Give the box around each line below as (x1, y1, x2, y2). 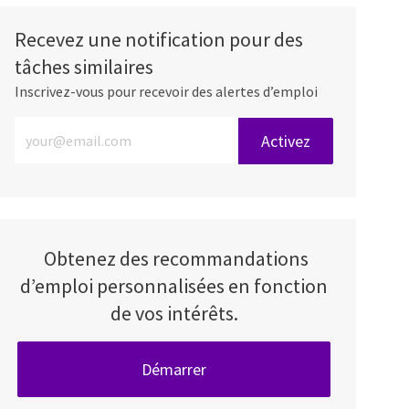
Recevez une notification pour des (15, 26, 304, 53)
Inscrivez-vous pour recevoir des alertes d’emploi (15, 82, 319, 101)
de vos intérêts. (110, 300, 238, 327)
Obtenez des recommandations (44, 246, 309, 272)
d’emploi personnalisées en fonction (20, 273, 329, 299)
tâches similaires (15, 54, 154, 80)
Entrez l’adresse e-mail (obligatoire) (14, 115, 243, 134)
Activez (260, 131, 310, 152)
